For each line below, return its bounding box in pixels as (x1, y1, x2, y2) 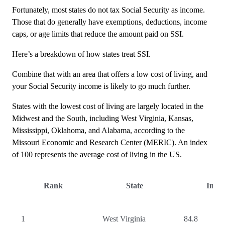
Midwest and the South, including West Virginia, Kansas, (12, 114, 193, 123)
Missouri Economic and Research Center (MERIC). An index (12, 138, 207, 147)
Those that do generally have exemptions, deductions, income (12, 18, 207, 26)
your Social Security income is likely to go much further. (12, 82, 192, 90)
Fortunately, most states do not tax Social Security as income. (12, 6, 205, 14)
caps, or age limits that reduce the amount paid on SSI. (12, 30, 186, 38)
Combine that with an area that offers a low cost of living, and (12, 70, 207, 78)
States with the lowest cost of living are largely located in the (12, 102, 203, 110)
